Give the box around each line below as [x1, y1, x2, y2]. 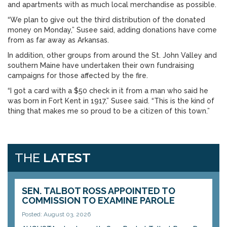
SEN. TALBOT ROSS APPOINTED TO [22, 185, 175, 196]
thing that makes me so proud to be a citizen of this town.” [8, 107, 210, 115]
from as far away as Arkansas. [8, 36, 109, 44]
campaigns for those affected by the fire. [8, 71, 148, 80]
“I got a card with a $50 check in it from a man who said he [8, 87, 208, 95]
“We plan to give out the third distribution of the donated [8, 16, 205, 24]
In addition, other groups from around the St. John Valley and [8, 51, 217, 59]
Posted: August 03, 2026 [22, 211, 91, 218]
